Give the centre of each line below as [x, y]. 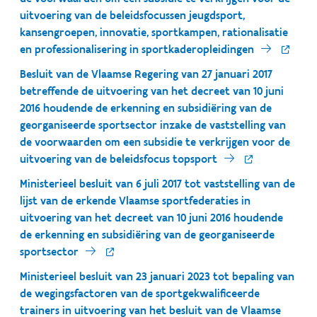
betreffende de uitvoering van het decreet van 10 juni [152, 91]
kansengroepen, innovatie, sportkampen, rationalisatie [154, 32]
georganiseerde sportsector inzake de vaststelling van [153, 125]
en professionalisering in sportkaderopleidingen [137, 49]
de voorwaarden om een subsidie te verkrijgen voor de [155, 142]
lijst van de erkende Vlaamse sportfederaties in [135, 201]
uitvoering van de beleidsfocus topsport [119, 159]
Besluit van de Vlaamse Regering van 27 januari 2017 [146, 74]
